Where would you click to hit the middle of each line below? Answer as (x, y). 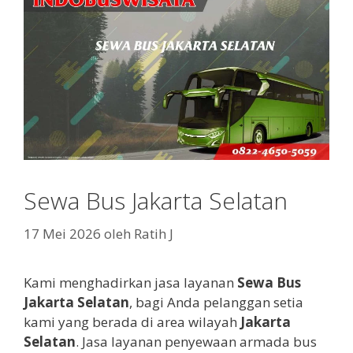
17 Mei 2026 (62, 233)
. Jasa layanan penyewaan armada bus (196, 341)
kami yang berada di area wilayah (132, 321)
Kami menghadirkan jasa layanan (129, 282)
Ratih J (154, 233)
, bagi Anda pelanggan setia (216, 302)
